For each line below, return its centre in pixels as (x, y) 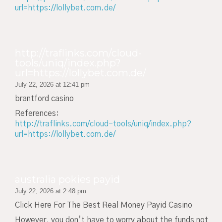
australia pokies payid (67, 179)
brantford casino (44, 98)
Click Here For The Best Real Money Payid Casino (104, 205)
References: (37, 114)
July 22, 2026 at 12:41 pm (52, 84)
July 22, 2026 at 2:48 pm (51, 191)
